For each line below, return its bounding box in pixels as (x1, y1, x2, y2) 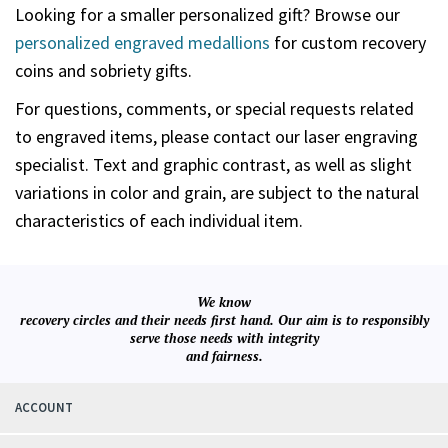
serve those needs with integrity (129, 328, 319, 347)
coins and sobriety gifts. (15, 58, 192, 82)
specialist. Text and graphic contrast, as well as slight (15, 152, 412, 176)
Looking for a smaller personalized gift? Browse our (15, 2, 400, 26)
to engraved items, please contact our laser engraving (15, 124, 418, 148)
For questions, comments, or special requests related (15, 96, 414, 120)
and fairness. (185, 346, 263, 365)
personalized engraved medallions (15, 30, 270, 54)
